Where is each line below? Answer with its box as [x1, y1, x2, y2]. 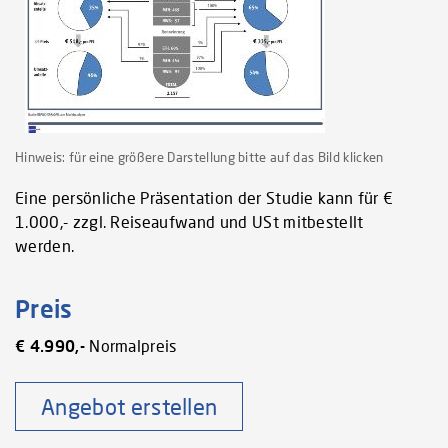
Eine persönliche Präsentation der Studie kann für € [15, 188, 394, 208]
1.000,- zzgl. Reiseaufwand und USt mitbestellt [15, 212, 364, 232]
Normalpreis [84, 335, 177, 355]
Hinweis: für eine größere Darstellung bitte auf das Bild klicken [15, 148, 384, 165]
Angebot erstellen [41, 392, 218, 420]
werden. [15, 236, 75, 256]
